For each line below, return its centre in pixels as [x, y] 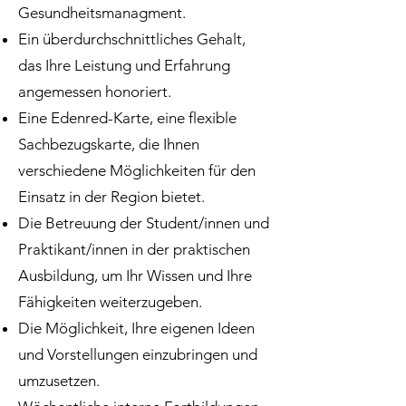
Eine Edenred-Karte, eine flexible [127, 118]
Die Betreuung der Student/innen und [144, 223]
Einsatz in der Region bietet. [111, 197]
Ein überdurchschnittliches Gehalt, [132, 39]
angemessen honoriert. [95, 92]
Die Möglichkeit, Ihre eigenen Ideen [136, 328]
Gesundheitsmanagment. [102, 13]
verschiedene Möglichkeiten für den [137, 170]
